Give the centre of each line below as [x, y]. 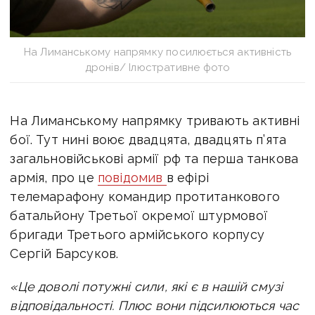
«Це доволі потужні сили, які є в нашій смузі [147, 286]
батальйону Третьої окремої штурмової [139, 215]
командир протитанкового [194, 196]
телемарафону [59, 196]
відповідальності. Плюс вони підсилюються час [155, 305]
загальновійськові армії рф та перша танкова [154, 158]
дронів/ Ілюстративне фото [157, 67]
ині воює [99, 139]
